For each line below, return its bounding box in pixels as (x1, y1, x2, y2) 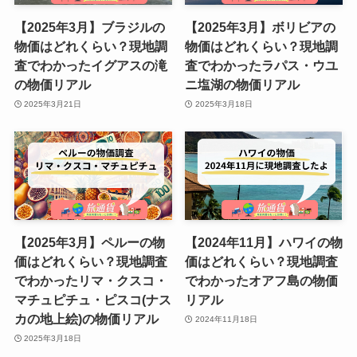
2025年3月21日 (24, 99, 82, 108)
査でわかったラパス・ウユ (185, 58, 339, 73)
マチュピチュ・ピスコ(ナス (14, 292, 171, 308)
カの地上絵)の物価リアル (14, 312, 159, 327)
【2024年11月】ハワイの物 (185, 235, 343, 250)
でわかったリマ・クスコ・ (14, 273, 167, 288)
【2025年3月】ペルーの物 (14, 235, 165, 250)
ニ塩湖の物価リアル (185, 77, 300, 92)
